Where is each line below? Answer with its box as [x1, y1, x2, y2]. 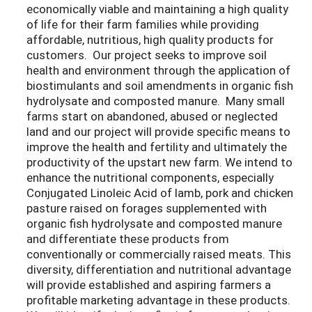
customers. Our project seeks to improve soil [26, 47, 267, 63]
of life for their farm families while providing [26, 16, 259, 33]
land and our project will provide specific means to [26, 123, 290, 140]
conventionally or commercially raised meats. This [26, 246, 291, 263]
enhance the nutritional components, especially [26, 169, 274, 186]
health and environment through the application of [26, 62, 290, 79]
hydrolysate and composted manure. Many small [26, 93, 285, 109]
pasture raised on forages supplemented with [26, 200, 267, 217]
